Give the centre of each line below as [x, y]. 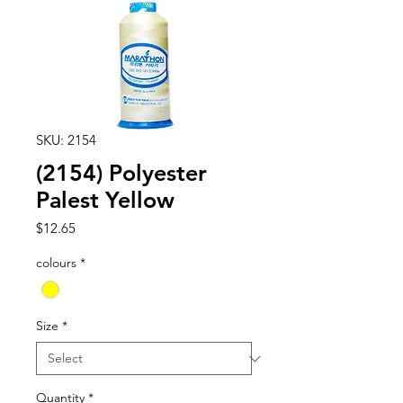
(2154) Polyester [121, 173]
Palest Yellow [105, 200]
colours [56, 263]
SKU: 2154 [66, 140]
